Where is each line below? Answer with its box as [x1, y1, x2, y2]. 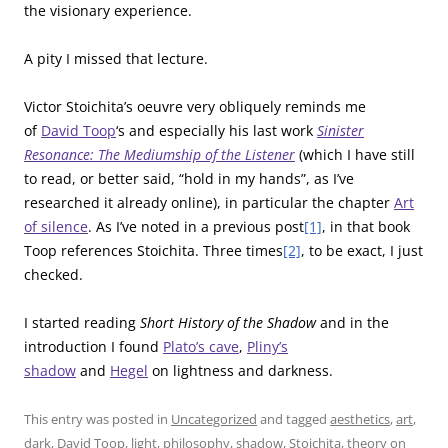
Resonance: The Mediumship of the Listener [24, 144, 295, 164]
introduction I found [24, 336, 163, 356]
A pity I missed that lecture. [24, 48, 208, 68]
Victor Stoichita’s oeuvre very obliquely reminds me [24, 96, 366, 116]
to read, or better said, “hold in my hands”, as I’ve [24, 168, 354, 188]
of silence [24, 216, 88, 236]
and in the [316, 312, 389, 332]
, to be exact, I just [301, 240, 423, 260]
